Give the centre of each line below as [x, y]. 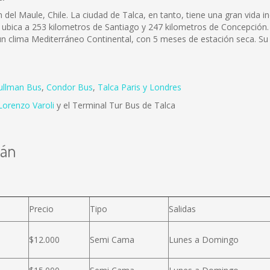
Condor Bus [70, 87]
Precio [41, 209]
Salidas [182, 209]
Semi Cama [112, 240]
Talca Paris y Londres [140, 87]
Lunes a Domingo [204, 240]
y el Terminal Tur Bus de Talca [115, 105]
